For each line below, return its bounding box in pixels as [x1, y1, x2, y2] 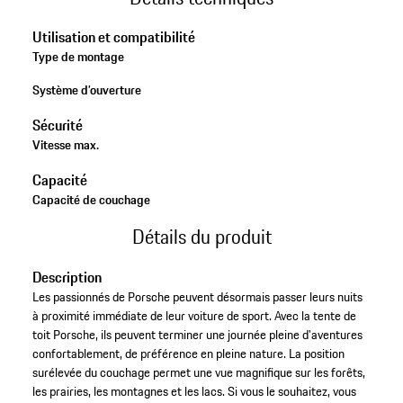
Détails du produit [131, 222, 272, 252]
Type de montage [31, 47, 124, 67]
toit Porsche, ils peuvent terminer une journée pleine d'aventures [31, 324, 363, 345]
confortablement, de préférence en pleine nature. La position [31, 343, 345, 363]
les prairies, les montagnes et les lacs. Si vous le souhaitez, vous [31, 381, 356, 401]
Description [31, 265, 102, 288]
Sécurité [31, 114, 83, 137]
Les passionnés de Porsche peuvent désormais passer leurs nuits [31, 286, 363, 307]
